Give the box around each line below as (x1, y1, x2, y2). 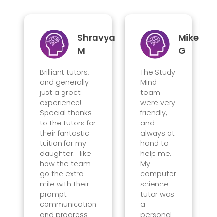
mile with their (39, 179, 89, 189)
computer (140, 169, 176, 179)
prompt (39, 189, 67, 199)
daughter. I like (39, 148, 91, 158)
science (140, 179, 169, 189)
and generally (39, 77, 89, 87)
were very (140, 97, 175, 108)
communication (39, 199, 96, 209)
